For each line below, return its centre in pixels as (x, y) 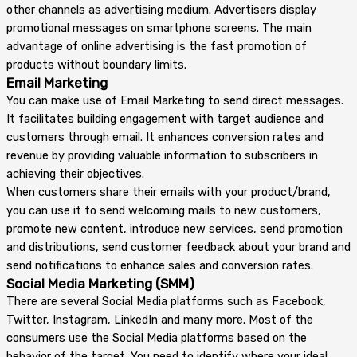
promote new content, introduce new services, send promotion (175, 228)
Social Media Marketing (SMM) (100, 283)
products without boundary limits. (96, 64)
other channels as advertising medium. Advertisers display (161, 9)
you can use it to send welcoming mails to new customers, (164, 210)
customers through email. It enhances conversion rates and (165, 137)
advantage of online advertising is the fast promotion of (157, 46)
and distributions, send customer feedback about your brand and (178, 247)
